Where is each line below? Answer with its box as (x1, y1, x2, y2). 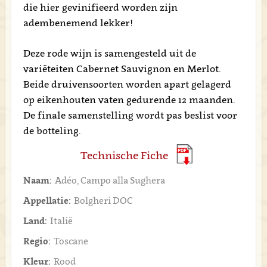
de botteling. (23, 125, 81, 136)
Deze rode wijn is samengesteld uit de (23, 47, 196, 59)
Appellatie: (23, 195, 71, 206)
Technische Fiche (80, 149, 168, 162)
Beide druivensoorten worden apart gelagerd (23, 78, 231, 90)
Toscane (53, 235, 88, 246)
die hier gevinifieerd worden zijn (23, 1, 178, 13)
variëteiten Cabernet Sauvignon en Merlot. (23, 63, 221, 74)
